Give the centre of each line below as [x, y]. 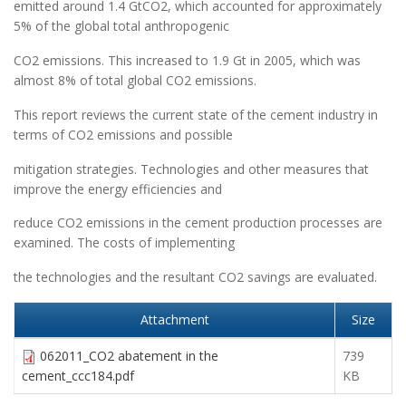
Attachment [174, 319]
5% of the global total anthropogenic [121, 26]
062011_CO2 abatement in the [129, 355]
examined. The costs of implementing [124, 243]
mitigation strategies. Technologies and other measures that [191, 169]
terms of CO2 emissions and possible [123, 134]
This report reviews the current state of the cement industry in [196, 114]
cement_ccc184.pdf [78, 375]
